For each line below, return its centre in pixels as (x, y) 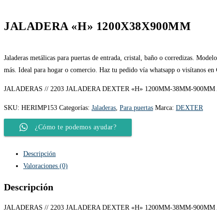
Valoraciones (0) (46, 166)
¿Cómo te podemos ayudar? (76, 127)
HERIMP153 (39, 108)
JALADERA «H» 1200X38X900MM (98, 26)
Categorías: (75, 108)
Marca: (165, 108)
